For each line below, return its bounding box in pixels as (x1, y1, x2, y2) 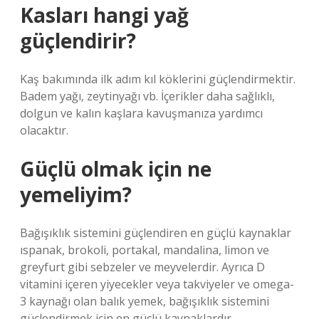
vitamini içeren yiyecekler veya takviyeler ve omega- (20, 276, 294, 292)
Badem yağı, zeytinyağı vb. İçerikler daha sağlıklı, (20, 88, 275, 104)
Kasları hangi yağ (20, 1, 189, 28)
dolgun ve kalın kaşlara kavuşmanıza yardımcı (20, 105, 263, 121)
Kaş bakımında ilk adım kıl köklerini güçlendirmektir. (20, 71, 296, 87)
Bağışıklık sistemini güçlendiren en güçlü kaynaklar (20, 225, 291, 241)
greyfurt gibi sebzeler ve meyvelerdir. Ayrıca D (20, 259, 265, 275)
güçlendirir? (20, 27, 136, 54)
